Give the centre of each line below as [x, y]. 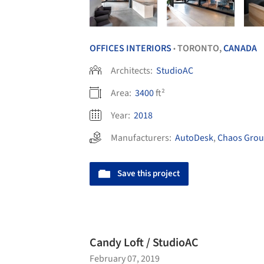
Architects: [133, 71]
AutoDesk [194, 138]
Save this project [148, 174]
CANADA [240, 49]
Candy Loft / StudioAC [144, 242]
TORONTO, [200, 49]
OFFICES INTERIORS [131, 49]
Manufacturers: [143, 138]
